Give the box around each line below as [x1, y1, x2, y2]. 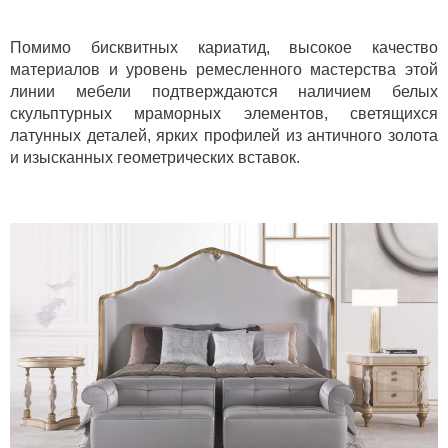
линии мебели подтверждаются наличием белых [10, 82, 438, 100]
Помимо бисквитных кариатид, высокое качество [10, 38, 438, 56]
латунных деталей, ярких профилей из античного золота [10, 126, 438, 144]
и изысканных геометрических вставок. [10, 148, 300, 166]
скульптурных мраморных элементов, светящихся [10, 104, 438, 122]
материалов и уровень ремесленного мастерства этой [10, 60, 438, 78]
